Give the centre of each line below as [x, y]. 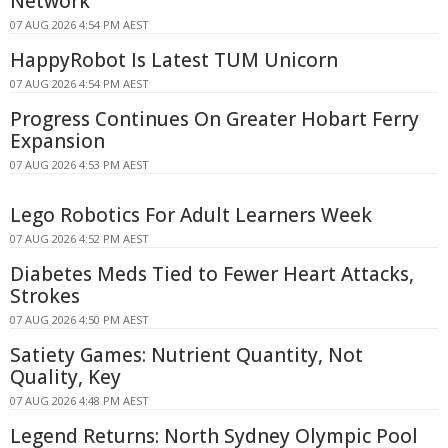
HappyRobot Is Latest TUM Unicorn [174, 60]
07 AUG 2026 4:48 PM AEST [79, 401]
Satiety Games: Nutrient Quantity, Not [186, 355]
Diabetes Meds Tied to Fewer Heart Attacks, [212, 274]
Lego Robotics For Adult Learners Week [191, 215]
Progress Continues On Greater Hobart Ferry [214, 119]
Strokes [45, 296]
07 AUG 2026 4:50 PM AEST [79, 320]
